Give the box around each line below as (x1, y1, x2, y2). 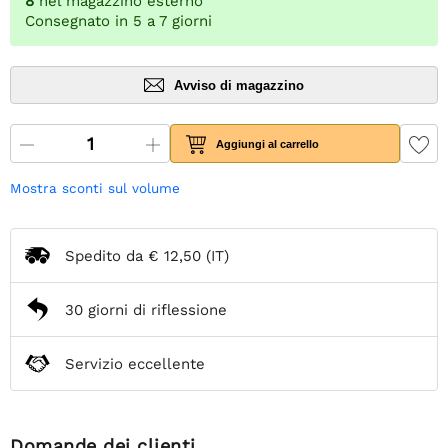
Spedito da (65, 246, 148, 265)
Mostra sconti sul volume (10, 180, 180, 197)
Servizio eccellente (65, 354, 205, 373)
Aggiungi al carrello (216, 137, 320, 150)
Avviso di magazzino (174, 77, 304, 93)
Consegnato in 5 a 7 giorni (25, 12, 212, 31)
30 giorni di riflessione (65, 300, 227, 319)
